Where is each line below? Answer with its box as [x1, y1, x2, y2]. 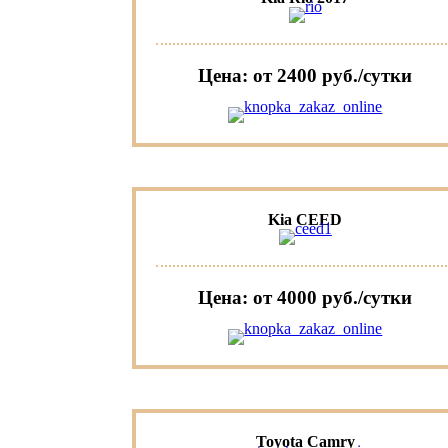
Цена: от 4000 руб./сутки [198, 287, 413, 309]
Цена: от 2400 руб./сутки [198, 65, 413, 87]
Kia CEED [268, 211, 343, 229]
